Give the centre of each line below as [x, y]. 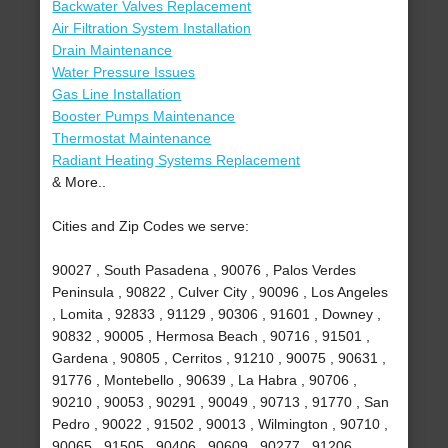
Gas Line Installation [117, 94]
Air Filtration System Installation [152, 28]
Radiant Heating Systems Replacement [176, 160]
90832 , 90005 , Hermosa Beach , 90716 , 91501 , [211, 336]
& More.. [79, 182]
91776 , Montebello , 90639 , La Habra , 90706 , [205, 380]
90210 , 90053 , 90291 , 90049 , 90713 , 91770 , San [221, 402]
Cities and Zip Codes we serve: [151, 226]
